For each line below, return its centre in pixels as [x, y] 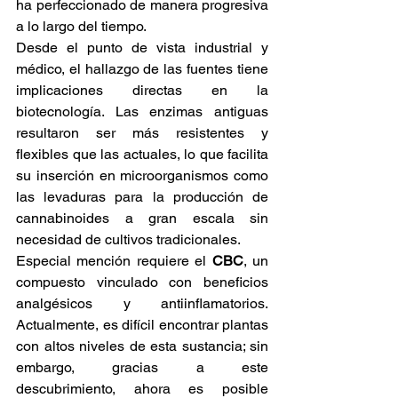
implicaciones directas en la [142, 91]
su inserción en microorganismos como [142, 176]
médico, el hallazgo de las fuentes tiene [142, 69]
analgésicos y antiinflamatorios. [142, 304]
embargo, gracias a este [142, 368]
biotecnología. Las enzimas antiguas [142, 112]
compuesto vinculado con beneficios [142, 283]
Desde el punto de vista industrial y [142, 48]
